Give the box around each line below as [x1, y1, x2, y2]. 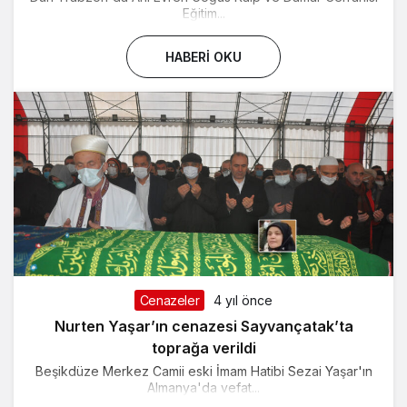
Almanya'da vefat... [147, 380, 260, 396]
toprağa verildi [151, 339, 256, 358]
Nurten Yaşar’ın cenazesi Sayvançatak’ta [54, 317, 353, 336]
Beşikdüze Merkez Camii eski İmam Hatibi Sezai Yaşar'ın [35, 363, 372, 380]
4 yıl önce [213, 293, 273, 309]
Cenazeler [139, 293, 200, 309]
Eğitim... [182, 5, 225, 21]
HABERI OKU [165, 48, 242, 65]
